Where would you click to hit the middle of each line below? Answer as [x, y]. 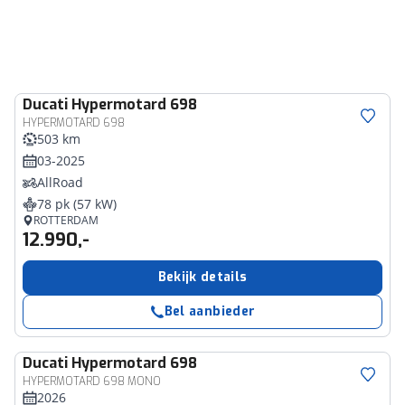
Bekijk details [202, 277]
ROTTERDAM [66, 220]
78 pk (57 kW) [77, 204]
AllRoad [60, 182]
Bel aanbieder [210, 311]
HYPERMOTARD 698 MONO [92, 381]
